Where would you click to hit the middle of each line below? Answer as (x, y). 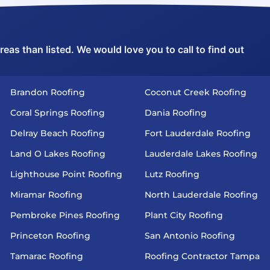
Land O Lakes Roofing (58, 154)
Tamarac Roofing (47, 256)
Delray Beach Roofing (58, 133)
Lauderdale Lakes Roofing (201, 154)
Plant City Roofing (184, 215)
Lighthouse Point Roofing (66, 174)
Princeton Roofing (50, 236)
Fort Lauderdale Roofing (197, 133)
